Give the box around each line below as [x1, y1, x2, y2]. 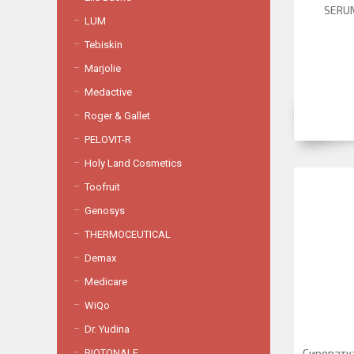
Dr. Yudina [85, 323, 130, 335]
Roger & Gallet [85, 110, 150, 122]
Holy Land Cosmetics [85, 157, 182, 169]
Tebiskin [85, 39, 122, 51]
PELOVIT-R [85, 134, 131, 145]
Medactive [85, 86, 132, 98]
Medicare [85, 276, 127, 288]
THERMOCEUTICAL [85, 228, 171, 240]
